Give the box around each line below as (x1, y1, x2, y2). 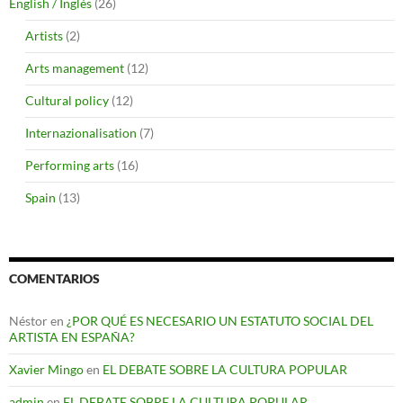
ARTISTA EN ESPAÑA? (9, 329, 135, 345)
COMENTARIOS (9, 271, 100, 287)
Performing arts (25, 157, 114, 174)
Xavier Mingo (9, 362, 84, 378)
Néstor (9, 313, 48, 329)
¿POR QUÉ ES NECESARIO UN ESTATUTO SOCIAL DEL (67, 313, 373, 329)
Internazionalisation (25, 125, 137, 141)
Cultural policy (25, 93, 109, 109)
